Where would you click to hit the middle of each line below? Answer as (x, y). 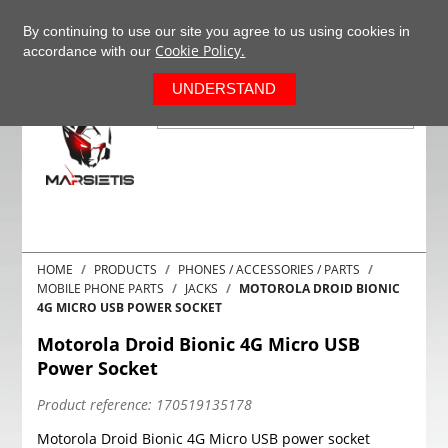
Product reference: (95, 404)
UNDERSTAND (224, 88)
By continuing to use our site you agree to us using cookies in (217, 31)
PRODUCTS (126, 269)
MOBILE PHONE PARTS (101, 288)
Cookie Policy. (200, 50)
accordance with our (89, 51)
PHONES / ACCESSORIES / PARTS (269, 269)
